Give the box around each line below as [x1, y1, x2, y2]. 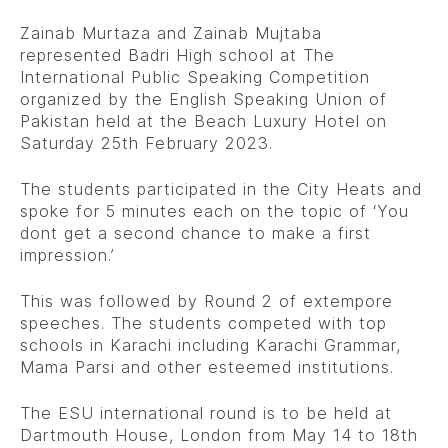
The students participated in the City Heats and [20, 178, 422, 199]
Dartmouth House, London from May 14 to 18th [20, 424, 418, 445]
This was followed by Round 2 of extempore [20, 290, 393, 311]
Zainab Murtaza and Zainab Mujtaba [20, 22, 322, 43]
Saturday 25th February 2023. [20, 132, 273, 153]
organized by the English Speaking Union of [20, 88, 387, 109]
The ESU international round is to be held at [20, 402, 392, 423]
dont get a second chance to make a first [20, 222, 371, 243]
